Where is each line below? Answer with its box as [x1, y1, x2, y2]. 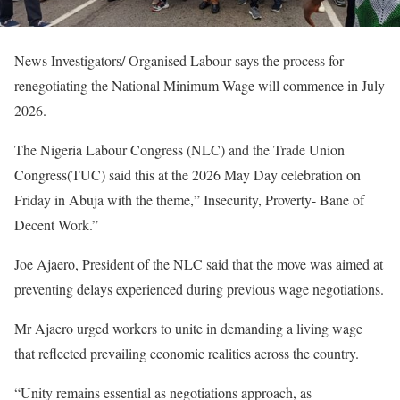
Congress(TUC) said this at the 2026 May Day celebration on [14, 164, 361, 184]
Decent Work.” [14, 214, 98, 234]
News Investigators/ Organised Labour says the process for [14, 50, 344, 70]
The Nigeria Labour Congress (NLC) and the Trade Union [14, 139, 345, 159]
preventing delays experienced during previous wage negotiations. [14, 279, 384, 298]
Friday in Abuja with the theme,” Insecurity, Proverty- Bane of [14, 189, 364, 209]
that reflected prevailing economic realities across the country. [14, 343, 359, 362]
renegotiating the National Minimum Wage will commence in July [14, 75, 385, 95]
